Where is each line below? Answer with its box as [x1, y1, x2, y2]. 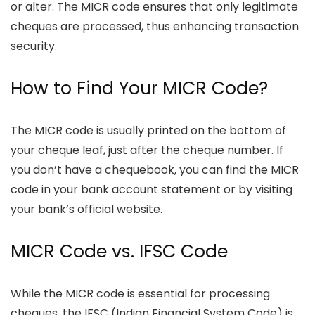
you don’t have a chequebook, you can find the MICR [11, 161, 299, 178]
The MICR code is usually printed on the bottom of [11, 122, 286, 139]
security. [11, 37, 57, 54]
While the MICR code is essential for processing [11, 285, 270, 302]
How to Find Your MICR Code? [11, 75, 268, 101]
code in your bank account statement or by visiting [11, 181, 292, 198]
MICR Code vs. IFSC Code [11, 238, 228, 264]
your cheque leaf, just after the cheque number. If [11, 141, 283, 158]
